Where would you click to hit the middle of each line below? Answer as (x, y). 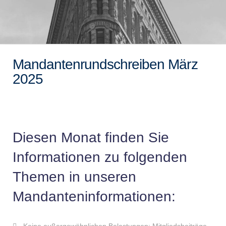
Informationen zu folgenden (100, 157)
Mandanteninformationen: (94, 197)
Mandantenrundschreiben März (105, 64)
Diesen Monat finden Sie (91, 138)
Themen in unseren (74, 177)
